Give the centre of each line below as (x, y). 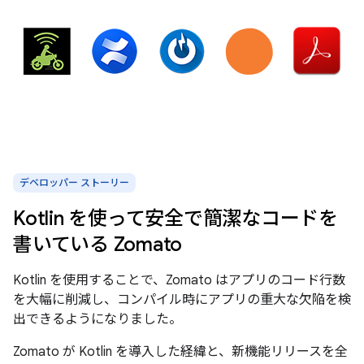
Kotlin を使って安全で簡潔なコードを (175, 218)
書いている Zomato (97, 244)
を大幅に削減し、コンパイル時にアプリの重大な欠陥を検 (182, 299)
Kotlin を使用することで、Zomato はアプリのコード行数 (179, 280)
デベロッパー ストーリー (74, 182)
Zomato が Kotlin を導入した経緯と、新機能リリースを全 (180, 351)
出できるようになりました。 (97, 319)
